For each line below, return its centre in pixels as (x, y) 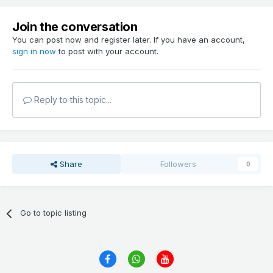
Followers (179, 164)
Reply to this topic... (72, 100)
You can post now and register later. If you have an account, (129, 40)
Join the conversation (75, 27)
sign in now (34, 51)
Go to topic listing (54, 213)
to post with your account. (107, 51)
